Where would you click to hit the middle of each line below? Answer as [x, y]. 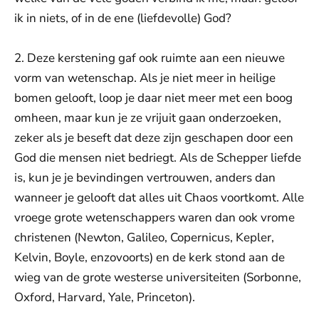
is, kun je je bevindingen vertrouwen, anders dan [145, 178]
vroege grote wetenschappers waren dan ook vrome [155, 218]
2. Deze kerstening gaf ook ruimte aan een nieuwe [150, 58]
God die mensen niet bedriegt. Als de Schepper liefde [158, 158]
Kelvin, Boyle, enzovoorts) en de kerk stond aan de [150, 257]
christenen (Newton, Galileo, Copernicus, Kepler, [144, 237]
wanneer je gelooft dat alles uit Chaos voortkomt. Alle [159, 198]
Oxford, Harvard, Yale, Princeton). [105, 297]
